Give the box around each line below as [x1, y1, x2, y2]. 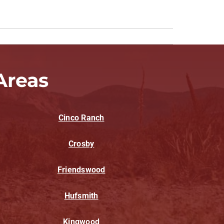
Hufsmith [64, 191, 98, 201]
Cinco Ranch [58, 113, 104, 123]
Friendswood [57, 165, 105, 175]
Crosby [68, 139, 94, 149]
